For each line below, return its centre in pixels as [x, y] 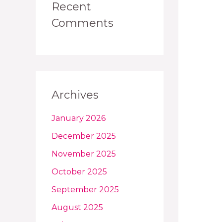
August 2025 [77, 208]
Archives [75, 95]
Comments [83, 23]
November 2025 [84, 154]
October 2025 [79, 172]
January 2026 [79, 118]
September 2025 [85, 190]
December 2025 [84, 136]
